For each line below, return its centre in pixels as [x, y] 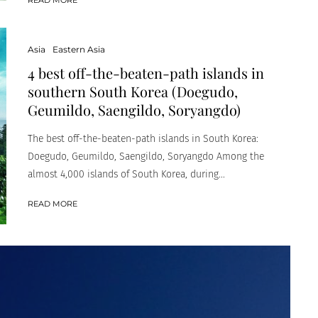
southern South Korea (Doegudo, [133, 91]
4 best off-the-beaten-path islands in [146, 72]
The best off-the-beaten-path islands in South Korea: [143, 138]
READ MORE [53, 203]
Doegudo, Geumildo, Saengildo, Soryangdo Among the [146, 156]
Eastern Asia [79, 49]
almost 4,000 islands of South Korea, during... [126, 174]
